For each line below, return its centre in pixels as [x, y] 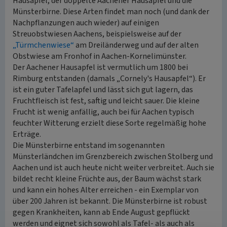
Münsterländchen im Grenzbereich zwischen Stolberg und [113, 157]
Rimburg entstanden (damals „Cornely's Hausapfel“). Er [109, 79]
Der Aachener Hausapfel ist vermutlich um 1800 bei [100, 67]
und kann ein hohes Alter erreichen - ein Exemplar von [106, 190]
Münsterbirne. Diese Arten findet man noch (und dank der [111, 12]
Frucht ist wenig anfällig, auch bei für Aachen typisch [103, 112]
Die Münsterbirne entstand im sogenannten [89, 145]
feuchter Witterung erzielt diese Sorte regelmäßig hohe [109, 123]
